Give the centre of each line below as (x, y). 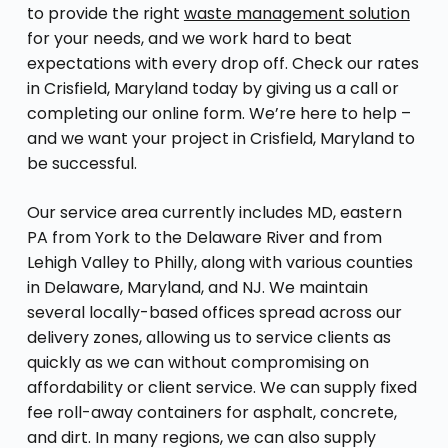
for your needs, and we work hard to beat (189, 38)
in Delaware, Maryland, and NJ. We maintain (197, 287)
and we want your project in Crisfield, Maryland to (220, 138)
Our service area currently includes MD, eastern (214, 212)
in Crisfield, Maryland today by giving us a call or (212, 88)
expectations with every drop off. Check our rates (222, 63)
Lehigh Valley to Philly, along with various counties (219, 262)
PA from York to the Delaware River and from (204, 237)
